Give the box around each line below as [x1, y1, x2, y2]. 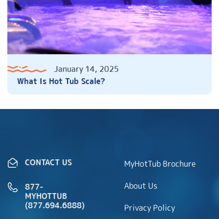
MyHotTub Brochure [124, 158, 196, 169]
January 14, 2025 [54, 63, 119, 74]
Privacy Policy [124, 202, 175, 213]
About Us [124, 180, 157, 191]
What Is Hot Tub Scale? [17, 75, 105, 87]
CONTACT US [25, 157, 72, 168]
